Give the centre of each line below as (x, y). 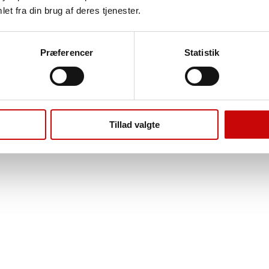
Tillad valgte (134, 124)
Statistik (202, 52)
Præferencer (67, 52)
